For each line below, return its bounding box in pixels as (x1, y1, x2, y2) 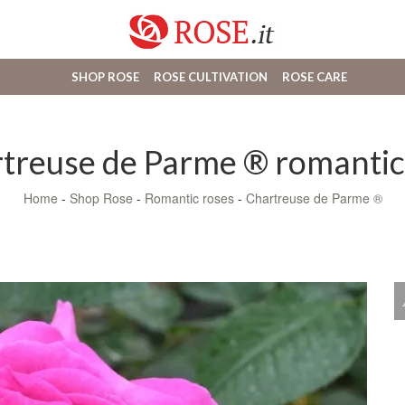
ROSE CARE (281, 70, 347, 84)
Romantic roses (144, 189, 234, 207)
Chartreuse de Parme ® (245, 189, 382, 207)
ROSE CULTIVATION (153, 70, 268, 84)
